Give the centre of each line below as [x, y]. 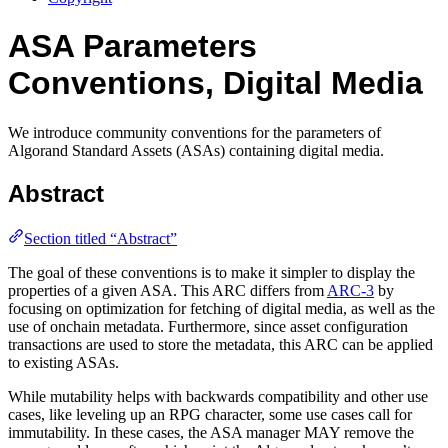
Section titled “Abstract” [100, 238]
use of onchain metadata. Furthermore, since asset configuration [208, 326]
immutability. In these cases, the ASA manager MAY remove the [211, 432]
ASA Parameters [132, 46]
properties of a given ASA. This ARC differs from [167, 290]
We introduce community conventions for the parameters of [194, 132]
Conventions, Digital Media [215, 83]
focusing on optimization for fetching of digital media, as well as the [221, 308]
